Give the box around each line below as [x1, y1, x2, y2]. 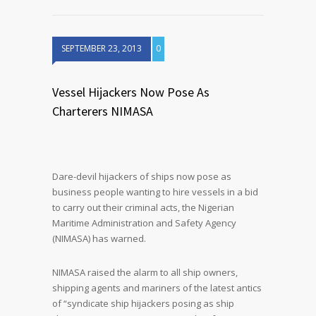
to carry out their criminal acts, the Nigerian [52, 201, 234, 214]
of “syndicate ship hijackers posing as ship [52, 297, 234, 310]
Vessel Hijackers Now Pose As [52, 84, 209, 100]
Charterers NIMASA [52, 103, 153, 119]
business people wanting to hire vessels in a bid [52, 186, 258, 198]
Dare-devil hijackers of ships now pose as [52, 170, 231, 183]
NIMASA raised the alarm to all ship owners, [52, 266, 238, 279]
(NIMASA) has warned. [52, 232, 146, 245]
